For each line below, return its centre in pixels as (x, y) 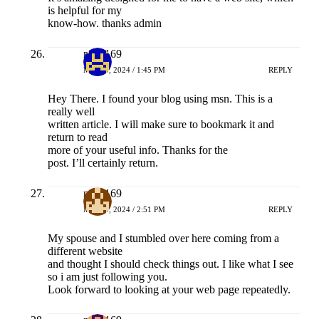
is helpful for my (84, 11)
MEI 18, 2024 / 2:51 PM (124, 209)
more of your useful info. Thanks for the (137, 150)
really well (71, 112)
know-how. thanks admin (104, 23)
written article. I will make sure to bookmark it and (161, 125)
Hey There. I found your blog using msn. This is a (160, 99)
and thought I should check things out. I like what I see (170, 264)
